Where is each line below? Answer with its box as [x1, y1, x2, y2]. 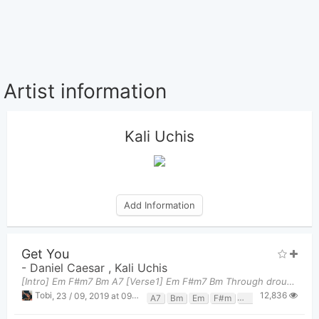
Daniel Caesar [30, 261, 108, 276]
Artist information [4, 78, 167, 103]
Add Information [124, 199, 195, 211]
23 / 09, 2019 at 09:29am [56, 290, 132, 301]
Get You [21, 246, 69, 262]
